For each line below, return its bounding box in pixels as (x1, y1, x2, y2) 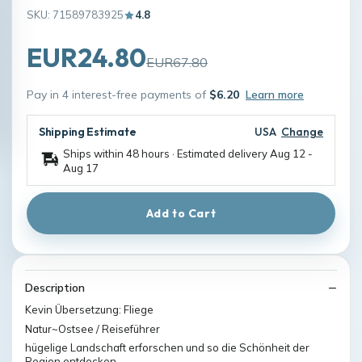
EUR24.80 (27, 41, 146, 74)
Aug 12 (270, 147, 305, 160)
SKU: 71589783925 (27, 8, 124, 21)
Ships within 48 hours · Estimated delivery (63, 147, 270, 160)
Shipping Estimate (39, 124, 137, 139)
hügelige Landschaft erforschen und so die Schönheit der (25, 341, 309, 354)
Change (281, 124, 323, 139)
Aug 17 (63, 162, 99, 175)
